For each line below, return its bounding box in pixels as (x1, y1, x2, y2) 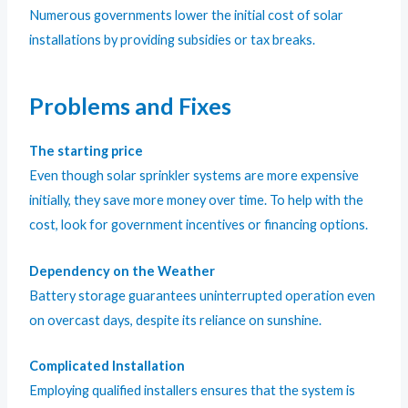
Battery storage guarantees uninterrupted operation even (29, 287, 376, 303)
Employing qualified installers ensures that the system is (29, 382, 356, 399)
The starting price (29, 143, 144, 159)
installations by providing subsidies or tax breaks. (29, 32, 316, 48)
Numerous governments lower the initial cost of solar (29, 7, 344, 24)
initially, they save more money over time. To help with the (29, 192, 364, 209)
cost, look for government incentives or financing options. (29, 217, 369, 233)
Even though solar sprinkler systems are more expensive (29, 168, 360, 184)
